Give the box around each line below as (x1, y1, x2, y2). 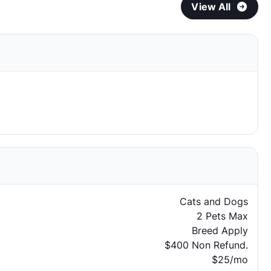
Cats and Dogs (179, 195, 248, 207)
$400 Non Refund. (164, 239, 248, 251)
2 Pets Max (196, 210, 248, 222)
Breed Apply (191, 224, 248, 237)
